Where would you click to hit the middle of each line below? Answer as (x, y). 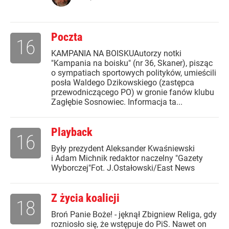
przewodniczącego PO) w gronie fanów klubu (133, 93)
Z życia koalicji (85, 198)
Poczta (67, 37)
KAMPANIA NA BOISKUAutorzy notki (116, 54)
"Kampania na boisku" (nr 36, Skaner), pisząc (132, 63)
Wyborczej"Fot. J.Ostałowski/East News (123, 168)
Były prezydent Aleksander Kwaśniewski (123, 149)
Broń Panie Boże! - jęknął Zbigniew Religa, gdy (134, 215)
